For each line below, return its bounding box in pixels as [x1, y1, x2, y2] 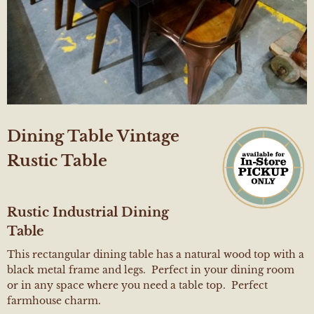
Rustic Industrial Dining [7, 205, 169, 220]
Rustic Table [7, 151, 107, 170]
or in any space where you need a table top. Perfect [7, 279, 268, 292]
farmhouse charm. [7, 294, 101, 307]
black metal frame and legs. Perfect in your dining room [7, 264, 294, 276]
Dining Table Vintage [7, 127, 179, 146]
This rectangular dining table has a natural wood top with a [7, 248, 304, 261]
